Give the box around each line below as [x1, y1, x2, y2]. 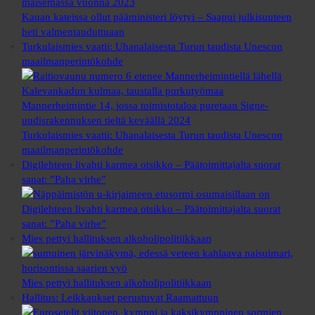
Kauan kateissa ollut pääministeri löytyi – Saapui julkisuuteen [21, 10, 292, 22]
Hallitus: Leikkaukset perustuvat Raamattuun [21, 290, 219, 303]
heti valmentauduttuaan [21, 25, 124, 37]
